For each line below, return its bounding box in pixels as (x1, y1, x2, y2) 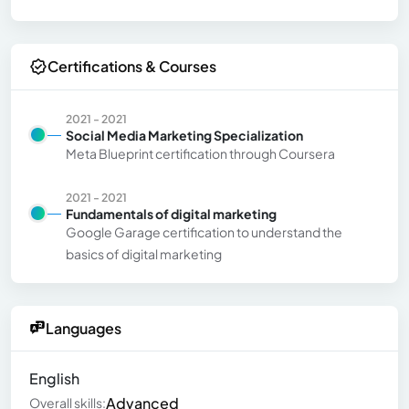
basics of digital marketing (66, 245, 222, 262)
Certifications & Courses (47, 57, 216, 77)
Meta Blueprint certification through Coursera (66, 144, 335, 162)
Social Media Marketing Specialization (66, 126, 303, 143)
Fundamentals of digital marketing (66, 204, 277, 222)
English (29, 368, 79, 388)
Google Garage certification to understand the (66, 223, 342, 240)
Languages (46, 318, 121, 338)
